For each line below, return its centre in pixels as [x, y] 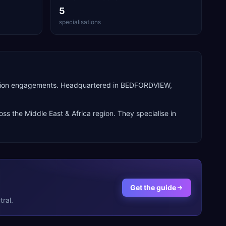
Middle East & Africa [58, 113]
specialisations [80, 22]
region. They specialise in [133, 113]
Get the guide [153, 187]
